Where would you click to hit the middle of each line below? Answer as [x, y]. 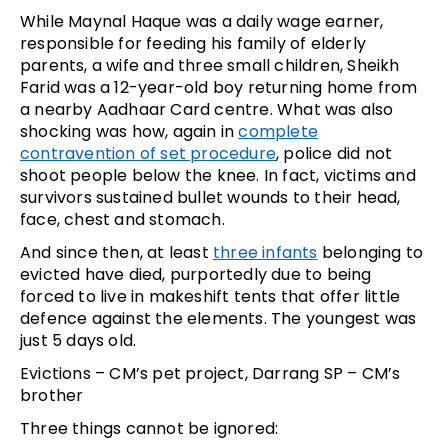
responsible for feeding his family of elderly [193, 43]
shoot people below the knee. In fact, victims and [218, 175]
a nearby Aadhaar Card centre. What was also [207, 109]
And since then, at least [116, 252]
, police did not [334, 153]
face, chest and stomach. [122, 219]
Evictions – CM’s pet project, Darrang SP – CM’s [210, 373]
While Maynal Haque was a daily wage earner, [202, 21]
